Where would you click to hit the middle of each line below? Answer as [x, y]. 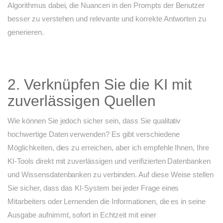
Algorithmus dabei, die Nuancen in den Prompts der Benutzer [106, 5]
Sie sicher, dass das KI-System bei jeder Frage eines [93, 188]
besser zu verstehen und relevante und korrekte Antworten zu [107, 19]
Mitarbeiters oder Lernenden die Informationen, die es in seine [107, 202]
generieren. [26, 32]
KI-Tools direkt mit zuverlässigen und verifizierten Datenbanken [109, 161]
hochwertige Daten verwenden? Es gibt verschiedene [94, 134]
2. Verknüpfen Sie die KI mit [100, 85]
